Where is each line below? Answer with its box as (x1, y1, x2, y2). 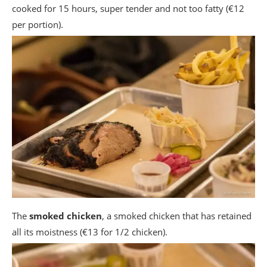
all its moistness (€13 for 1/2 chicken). (12, 225, 167, 238)
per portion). (12, 18, 63, 30)
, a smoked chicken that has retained (102, 209, 252, 222)
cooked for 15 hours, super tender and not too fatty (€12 (12, 2, 244, 14)
